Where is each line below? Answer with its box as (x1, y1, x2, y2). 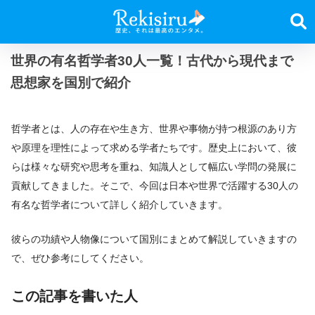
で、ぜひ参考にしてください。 (11, 252, 149, 264)
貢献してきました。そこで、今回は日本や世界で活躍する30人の (11, 180, 298, 191)
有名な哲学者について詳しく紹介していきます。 (11, 199, 228, 210)
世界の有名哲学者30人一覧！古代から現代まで (11, 53, 293, 68)
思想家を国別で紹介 (11, 75, 131, 90)
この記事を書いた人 (11, 288, 138, 304)
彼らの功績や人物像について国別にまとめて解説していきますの (11, 233, 297, 245)
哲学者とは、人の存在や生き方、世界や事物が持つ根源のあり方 (11, 123, 297, 134)
